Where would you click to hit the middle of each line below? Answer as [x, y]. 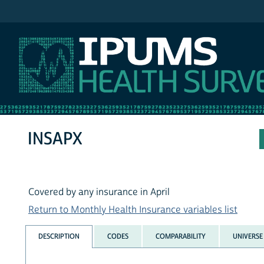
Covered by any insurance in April [99, 192]
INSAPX [55, 139]
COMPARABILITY [180, 236]
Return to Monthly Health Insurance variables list [133, 210]
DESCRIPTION [59, 236]
